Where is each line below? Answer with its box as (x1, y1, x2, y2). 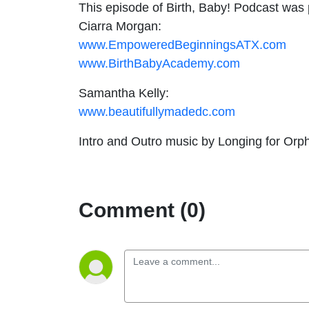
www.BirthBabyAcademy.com (79, 56, 240, 70)
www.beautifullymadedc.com (79, 104, 235, 119)
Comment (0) (79, 199, 206, 221)
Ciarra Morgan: (79, 19, 161, 33)
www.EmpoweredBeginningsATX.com (79, 37, 286, 52)
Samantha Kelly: (79, 86, 169, 100)
